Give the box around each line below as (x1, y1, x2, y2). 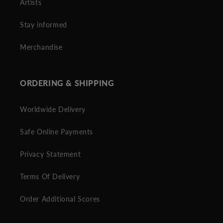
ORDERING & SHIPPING (20, 78, 114, 88)
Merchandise (20, 43, 63, 52)
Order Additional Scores (20, 195, 100, 204)
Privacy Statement (20, 150, 81, 159)
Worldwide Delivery (20, 105, 86, 114)
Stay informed (20, 20, 67, 29)
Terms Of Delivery (20, 172, 80, 181)
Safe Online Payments (20, 127, 93, 136)
